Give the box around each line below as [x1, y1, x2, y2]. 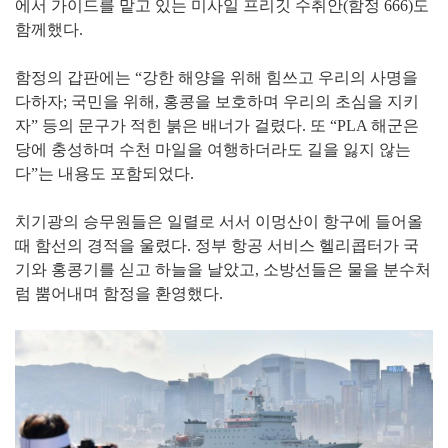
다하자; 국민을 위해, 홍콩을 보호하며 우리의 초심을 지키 [15, 93, 419, 111]
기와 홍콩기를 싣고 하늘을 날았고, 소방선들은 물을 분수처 [15, 261, 431, 279]
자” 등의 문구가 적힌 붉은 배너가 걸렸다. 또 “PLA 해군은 [15, 117, 419, 135]
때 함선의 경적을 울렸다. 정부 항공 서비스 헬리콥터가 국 [15, 237, 419, 255]
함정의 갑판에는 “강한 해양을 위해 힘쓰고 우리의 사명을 [15, 69, 418, 87]
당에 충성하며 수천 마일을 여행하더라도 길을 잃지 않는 [15, 141, 411, 159]
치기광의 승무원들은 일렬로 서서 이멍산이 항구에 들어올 [15, 213, 423, 231]
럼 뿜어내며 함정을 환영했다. [15, 285, 223, 303]
